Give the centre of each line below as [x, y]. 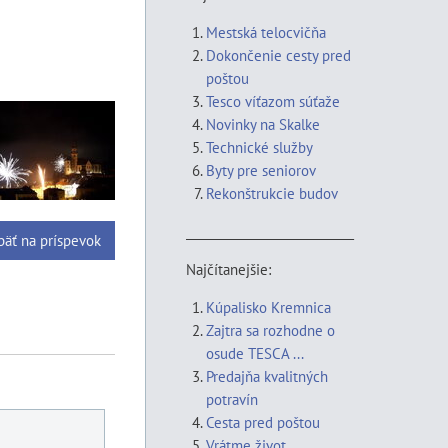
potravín [232, 399]
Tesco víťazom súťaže [273, 101]
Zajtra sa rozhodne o [270, 330]
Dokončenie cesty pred [278, 55]
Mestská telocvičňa [266, 32]
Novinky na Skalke [263, 124]
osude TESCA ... [255, 353]
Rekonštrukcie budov [272, 193]
